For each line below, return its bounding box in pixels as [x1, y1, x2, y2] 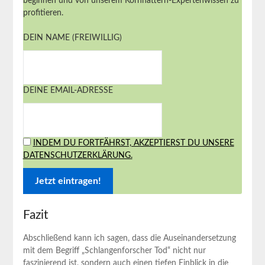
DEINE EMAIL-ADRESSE [22, 86, 113, 95]
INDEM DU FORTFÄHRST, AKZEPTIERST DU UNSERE [33, 138, 234, 147]
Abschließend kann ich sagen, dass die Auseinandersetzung [22, 234, 236, 243]
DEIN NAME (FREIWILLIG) [22, 33, 122, 42]
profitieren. [22, 8, 63, 17]
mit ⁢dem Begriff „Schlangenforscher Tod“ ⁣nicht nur [22, 246, 206, 255]
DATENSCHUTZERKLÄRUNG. [22, 151, 132, 160]
